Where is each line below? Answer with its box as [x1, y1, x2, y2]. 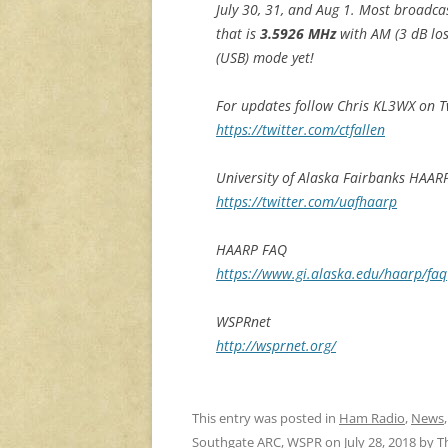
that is [216, 24, 260, 44]
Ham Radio [339, 409, 405, 428]
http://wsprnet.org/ [216, 336, 336, 356]
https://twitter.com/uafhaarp [216, 192, 397, 212]
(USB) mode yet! [216, 48, 314, 68]
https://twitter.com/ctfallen [216, 120, 385, 140]
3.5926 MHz [260, 24, 336, 44]
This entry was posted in [192, 409, 339, 428]
